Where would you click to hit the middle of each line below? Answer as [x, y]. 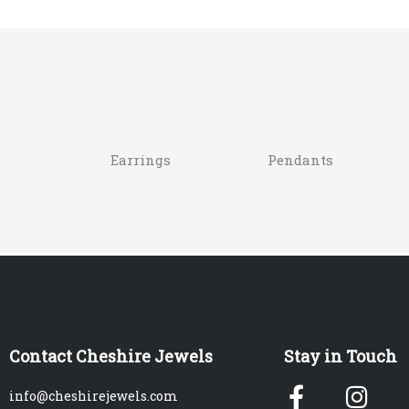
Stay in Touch [340, 357]
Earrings [140, 160]
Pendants [301, 160]
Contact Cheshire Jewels [111, 357]
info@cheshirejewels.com [94, 396]
